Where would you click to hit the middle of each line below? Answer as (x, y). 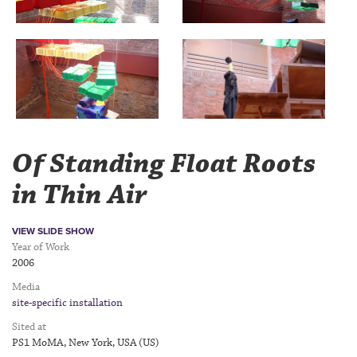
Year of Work (41, 247)
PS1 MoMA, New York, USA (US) (86, 343)
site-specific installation (67, 303)
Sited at (29, 327)
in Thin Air (80, 195)
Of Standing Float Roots (164, 164)
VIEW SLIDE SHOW (53, 231)
